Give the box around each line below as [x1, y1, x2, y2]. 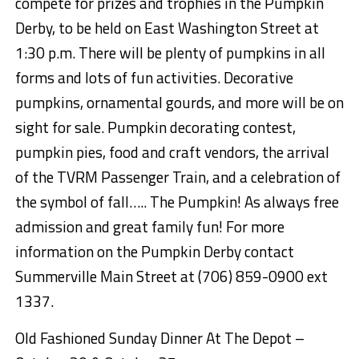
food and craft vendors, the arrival [108, 140, 329, 164]
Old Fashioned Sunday [14, 326, 160, 350]
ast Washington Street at [152, 16, 319, 40]
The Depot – [220, 326, 305, 350]
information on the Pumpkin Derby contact [14, 240, 294, 264]
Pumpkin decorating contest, [107, 115, 296, 139]
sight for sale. [14, 115, 107, 139]
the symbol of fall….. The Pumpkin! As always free [14, 190, 339, 214]
